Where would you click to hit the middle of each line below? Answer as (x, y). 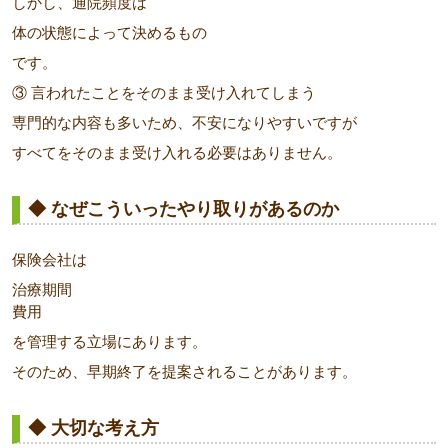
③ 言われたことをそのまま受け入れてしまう (164, 93)
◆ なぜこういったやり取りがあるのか (183, 209)
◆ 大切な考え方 (93, 428)
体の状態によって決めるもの (109, 33)
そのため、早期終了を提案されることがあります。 (184, 372)
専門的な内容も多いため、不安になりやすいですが (184, 123)
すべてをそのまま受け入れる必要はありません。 (177, 153)
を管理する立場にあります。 (109, 342)
